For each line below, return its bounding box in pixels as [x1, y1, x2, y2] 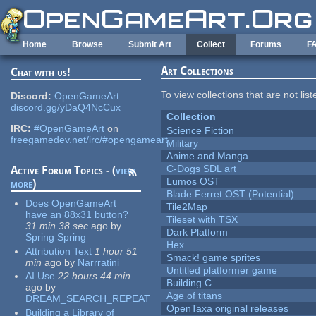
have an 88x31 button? [25, 209, 129, 221]
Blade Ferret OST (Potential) [166, 188, 295, 200]
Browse [72, 39, 103, 49]
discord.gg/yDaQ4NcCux [11, 102, 121, 114]
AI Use [25, 270, 56, 282]
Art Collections [161, 64, 234, 78]
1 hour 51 [95, 245, 138, 257]
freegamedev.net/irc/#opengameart [11, 134, 169, 146]
